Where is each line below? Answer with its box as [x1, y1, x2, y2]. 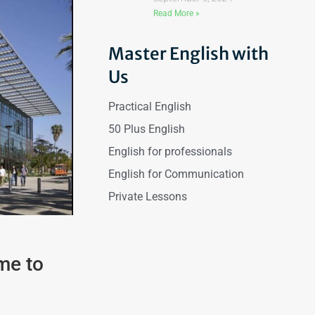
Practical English [108, 100, 191, 113]
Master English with [108, 43, 269, 65]
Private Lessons [108, 190, 187, 203]
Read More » [153, 8, 200, 18]
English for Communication [108, 167, 244, 181]
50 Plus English [108, 122, 185, 136]
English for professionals [108, 145, 232, 158]
